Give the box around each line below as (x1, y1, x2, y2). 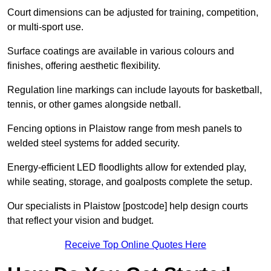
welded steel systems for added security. (7, 138, 180, 149)
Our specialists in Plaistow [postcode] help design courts (7, 201, 248, 212)
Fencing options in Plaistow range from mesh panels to (7, 123, 242, 134)
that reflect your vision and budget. (7, 215, 154, 226)
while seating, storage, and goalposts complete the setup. (7, 177, 252, 188)
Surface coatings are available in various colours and (7, 46, 234, 57)
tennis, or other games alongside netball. (7, 99, 181, 110)
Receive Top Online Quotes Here (65, 240, 206, 250)
